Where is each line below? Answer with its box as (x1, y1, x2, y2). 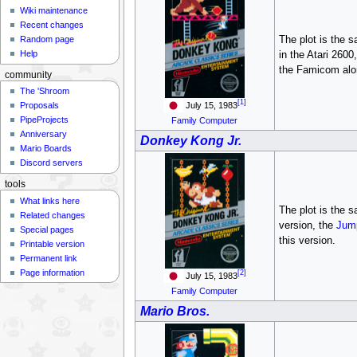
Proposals (20, 100, 60, 111)
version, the (278, 219, 336, 231)
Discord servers (20, 158, 84, 168)
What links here (20, 195, 80, 206)
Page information (20, 267, 85, 277)
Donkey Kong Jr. (139, 133, 241, 147)
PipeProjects (20, 115, 69, 125)
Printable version (20, 238, 85, 249)
